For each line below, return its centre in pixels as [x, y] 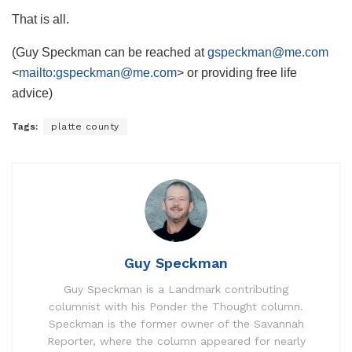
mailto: [37, 72]
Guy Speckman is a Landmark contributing [176, 289]
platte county [85, 126]
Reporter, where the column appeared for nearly [176, 341]
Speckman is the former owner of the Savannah [176, 323]
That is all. [40, 19]
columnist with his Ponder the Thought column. [176, 306]
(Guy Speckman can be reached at [110, 52]
